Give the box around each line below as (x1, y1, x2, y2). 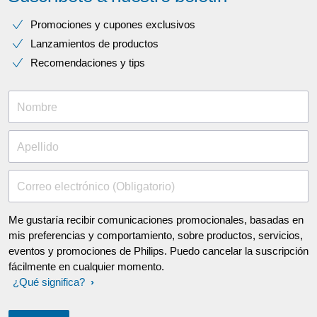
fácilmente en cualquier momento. (8, 260, 164, 272)
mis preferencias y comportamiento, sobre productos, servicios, (8, 229, 303, 241)
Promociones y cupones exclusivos (30, 18, 195, 30)
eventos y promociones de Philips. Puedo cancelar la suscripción (8, 245, 309, 257)
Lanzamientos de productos (30, 38, 158, 50)
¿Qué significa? (13, 276, 85, 288)
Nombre (17, 101, 57, 113)
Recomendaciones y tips (30, 57, 145, 69)
